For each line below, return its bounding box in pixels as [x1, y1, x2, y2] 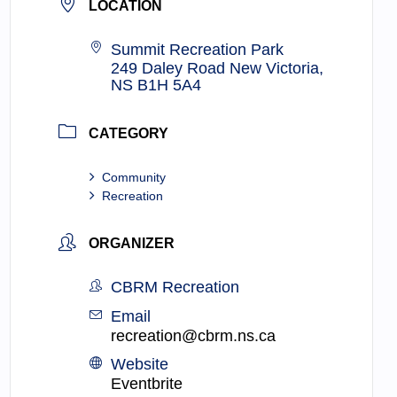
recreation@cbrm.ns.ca [111, 327, 276, 346]
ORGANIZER [89, 236, 175, 252]
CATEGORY [89, 125, 169, 141]
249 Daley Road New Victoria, [111, 59, 324, 78]
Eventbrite [111, 375, 183, 393]
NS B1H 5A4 [111, 76, 202, 95]
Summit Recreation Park [111, 41, 284, 59]
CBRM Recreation [111, 278, 240, 297]
